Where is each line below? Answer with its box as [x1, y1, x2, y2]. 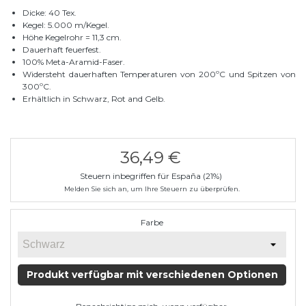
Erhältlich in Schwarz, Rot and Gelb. [23, 94, 165, 105]
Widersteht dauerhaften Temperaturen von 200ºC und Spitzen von [23, 69, 296, 80]
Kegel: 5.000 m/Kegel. [23, 20, 109, 31]
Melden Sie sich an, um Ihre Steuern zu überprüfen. [64, 185, 240, 193]
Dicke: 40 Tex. [23, 8, 76, 18]
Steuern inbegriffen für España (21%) [171, 171, 224, 182]
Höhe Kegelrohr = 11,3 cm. [23, 32, 122, 43]
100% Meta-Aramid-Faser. [23, 57, 125, 68]
